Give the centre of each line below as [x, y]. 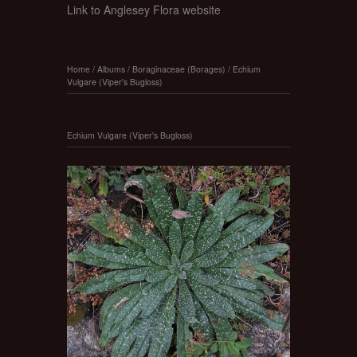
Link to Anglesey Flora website [144, 10]
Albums [111, 69]
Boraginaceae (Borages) [179, 69]
